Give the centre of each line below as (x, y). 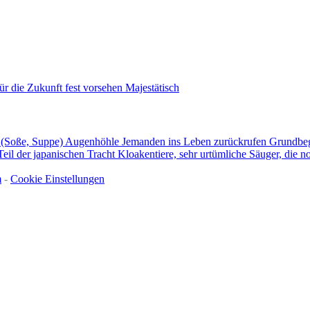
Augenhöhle (93, 141)
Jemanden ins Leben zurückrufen (195, 141)
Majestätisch (152, 88)
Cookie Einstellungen (57, 179)
